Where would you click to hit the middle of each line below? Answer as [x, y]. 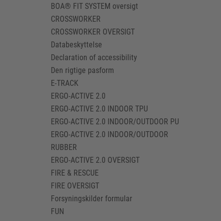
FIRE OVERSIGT [75, 186]
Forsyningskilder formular [92, 199]
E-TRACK [65, 83]
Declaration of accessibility [94, 57]
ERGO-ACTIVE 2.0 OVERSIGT [95, 160]
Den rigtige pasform [83, 70]
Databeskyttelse [77, 45]
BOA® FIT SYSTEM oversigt [95, 6]
